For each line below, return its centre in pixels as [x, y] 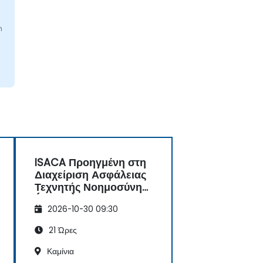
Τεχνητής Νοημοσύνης [91, 188]
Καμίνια [59, 251]
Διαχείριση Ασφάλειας [90, 175]
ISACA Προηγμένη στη [90, 163]
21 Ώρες [62, 230]
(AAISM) [55, 200]
